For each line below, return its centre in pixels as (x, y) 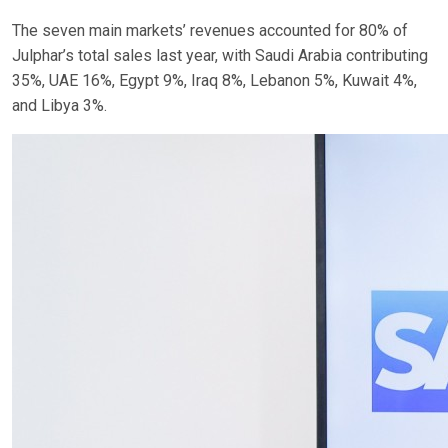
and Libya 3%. (59, 105)
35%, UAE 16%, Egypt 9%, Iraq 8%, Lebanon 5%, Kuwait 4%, (214, 80)
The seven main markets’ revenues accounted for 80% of (210, 30)
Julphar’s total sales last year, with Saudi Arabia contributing (220, 55)
